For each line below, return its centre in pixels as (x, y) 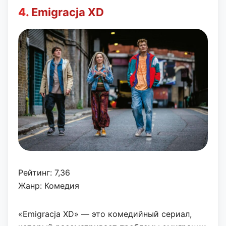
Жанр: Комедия (49, 185)
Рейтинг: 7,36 (44, 172)
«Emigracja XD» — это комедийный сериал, (105, 214)
